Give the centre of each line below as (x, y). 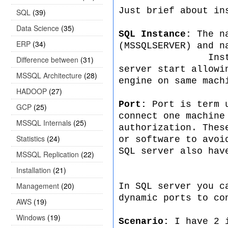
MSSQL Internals (44, 123)
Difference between (47, 60)
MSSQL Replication (48, 154)
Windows (31, 217)
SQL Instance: (158, 34)
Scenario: (147, 221)
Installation (34, 170)
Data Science (38, 28)
